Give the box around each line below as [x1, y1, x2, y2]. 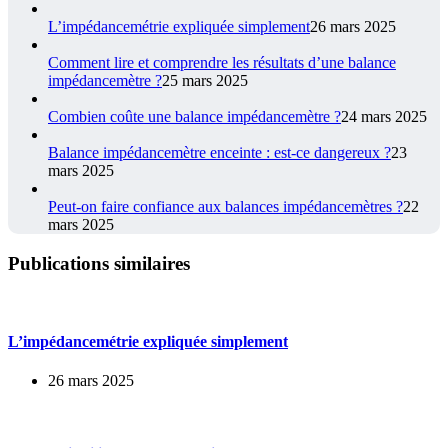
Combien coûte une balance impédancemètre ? [48, 108, 341, 126]
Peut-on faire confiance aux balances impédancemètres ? [48, 198, 403, 216]
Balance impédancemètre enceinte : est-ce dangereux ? [48, 144, 391, 162]
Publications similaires [8, 252, 190, 274]
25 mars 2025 [162, 72, 248, 90]
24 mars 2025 [341, 108, 427, 126]
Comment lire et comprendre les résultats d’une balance [48, 54, 396, 72]
